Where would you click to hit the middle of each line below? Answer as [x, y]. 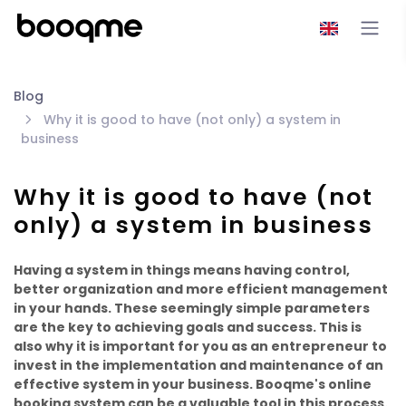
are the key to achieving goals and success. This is [188, 327]
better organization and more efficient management [201, 289]
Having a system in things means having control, [182, 270]
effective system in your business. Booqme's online [193, 384]
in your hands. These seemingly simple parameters [192, 308]
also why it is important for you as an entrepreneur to [200, 346]
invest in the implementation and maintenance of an [198, 365]
